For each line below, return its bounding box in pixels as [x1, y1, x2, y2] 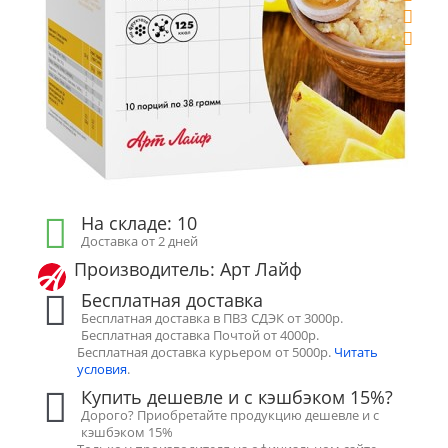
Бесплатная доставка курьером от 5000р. [77, 343, 334, 361]
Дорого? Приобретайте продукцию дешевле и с [81, 406, 380, 424]
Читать [334, 343, 378, 361]
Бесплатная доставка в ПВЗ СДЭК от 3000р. [81, 309, 344, 327]
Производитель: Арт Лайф [74, 257, 302, 281]
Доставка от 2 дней [81, 232, 199, 250]
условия [77, 360, 127, 378]
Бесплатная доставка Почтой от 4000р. [81, 326, 320, 344]
